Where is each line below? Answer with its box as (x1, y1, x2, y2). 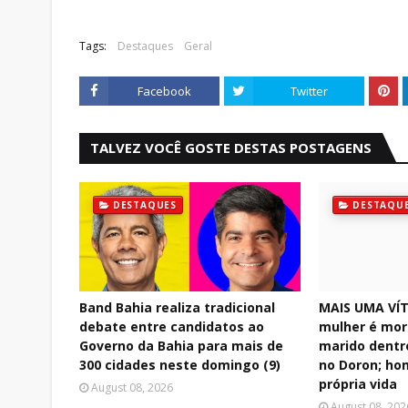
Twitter (290, 83, 328, 99)
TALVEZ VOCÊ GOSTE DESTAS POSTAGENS (90, 138, 372, 157)
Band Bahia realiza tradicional (79, 299, 275, 316)
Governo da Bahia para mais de (79, 337, 283, 354)
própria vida (319, 375, 398, 393)
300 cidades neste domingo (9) (79, 356, 280, 373)
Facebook (137, 83, 191, 99)
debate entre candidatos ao (79, 318, 264, 335)
